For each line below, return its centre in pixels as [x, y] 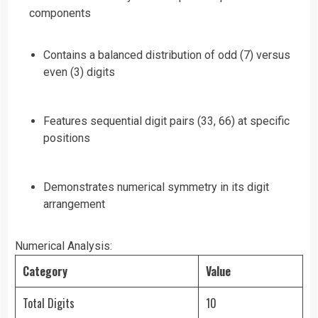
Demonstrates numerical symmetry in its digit [156, 187]
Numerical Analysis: [64, 246]
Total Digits [49, 303]
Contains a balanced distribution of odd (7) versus [167, 55]
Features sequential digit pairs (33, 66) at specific [166, 121]
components [60, 13]
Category [45, 272]
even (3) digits [79, 72]
